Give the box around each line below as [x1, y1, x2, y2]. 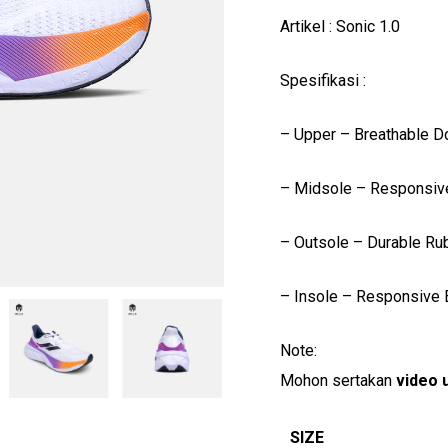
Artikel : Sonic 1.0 [279, 17, 400, 36]
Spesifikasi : [279, 71, 366, 90]
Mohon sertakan [279, 371, 396, 390]
